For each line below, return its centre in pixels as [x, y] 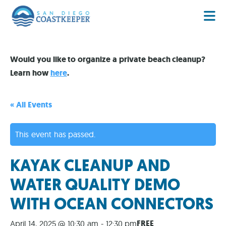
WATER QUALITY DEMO [95, 185]
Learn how [30, 73]
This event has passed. [55, 134]
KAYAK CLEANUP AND [90, 166]
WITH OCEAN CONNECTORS [112, 204]
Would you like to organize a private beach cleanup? [108, 60]
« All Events [31, 105]
